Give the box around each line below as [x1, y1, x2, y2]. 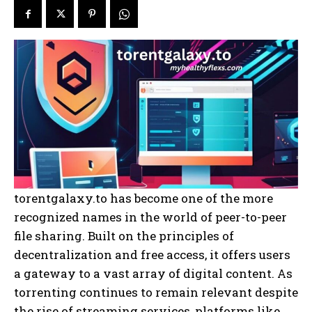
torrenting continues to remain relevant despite [14, 283, 298, 300]
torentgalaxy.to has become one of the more [14, 189, 273, 206]
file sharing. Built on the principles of [14, 227, 234, 244]
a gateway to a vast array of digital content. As [14, 265, 292, 281]
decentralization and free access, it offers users [14, 246, 290, 263]
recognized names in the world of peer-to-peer [14, 208, 287, 225]
